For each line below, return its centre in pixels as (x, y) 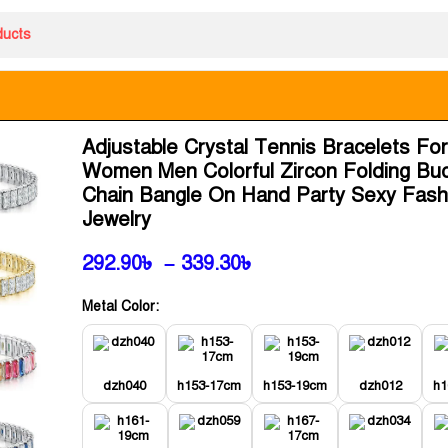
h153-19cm (295, 386)
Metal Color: (121, 306)
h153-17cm (209, 386)
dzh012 (380, 386)
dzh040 (124, 386)
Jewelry (117, 219)
